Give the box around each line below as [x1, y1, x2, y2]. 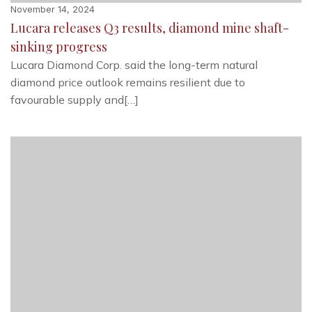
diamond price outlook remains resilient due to [10, 75, 245, 89]
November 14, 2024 [10, 3, 95, 15]
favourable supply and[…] [10, 92, 139, 107]
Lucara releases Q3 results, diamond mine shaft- [10, 19, 289, 36]
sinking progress [10, 38, 107, 55]
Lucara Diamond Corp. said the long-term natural [10, 57, 258, 72]
